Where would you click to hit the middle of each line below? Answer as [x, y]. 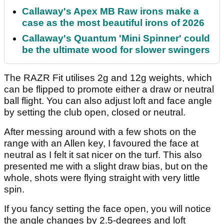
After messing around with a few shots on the [100, 131]
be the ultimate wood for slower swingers [116, 49]
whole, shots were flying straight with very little [102, 177]
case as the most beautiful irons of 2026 [113, 22]
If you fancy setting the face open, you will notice [107, 208]
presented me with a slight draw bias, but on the [106, 166]
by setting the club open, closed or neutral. [95, 112]
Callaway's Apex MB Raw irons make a [110, 11]
